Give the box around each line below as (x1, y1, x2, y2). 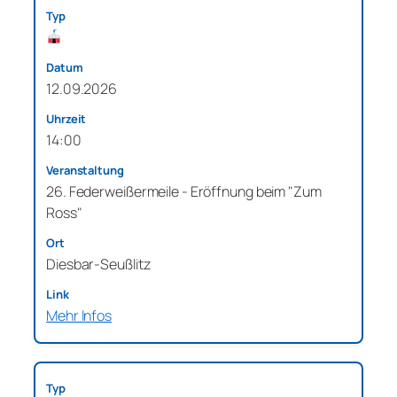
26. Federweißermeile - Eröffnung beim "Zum (46, 181, 322, 201)
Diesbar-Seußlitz (46, 253, 151, 274)
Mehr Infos (46, 305, 112, 325)
